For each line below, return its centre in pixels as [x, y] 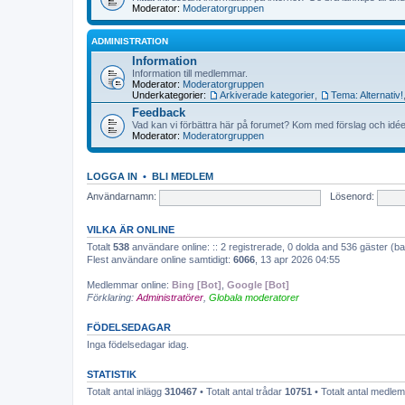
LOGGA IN [112, 176]
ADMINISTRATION [130, 41]
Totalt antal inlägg [126, 391]
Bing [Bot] [197, 285]
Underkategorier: [169, 95]
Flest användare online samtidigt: [160, 259]
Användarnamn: [122, 197]
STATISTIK [112, 374]
